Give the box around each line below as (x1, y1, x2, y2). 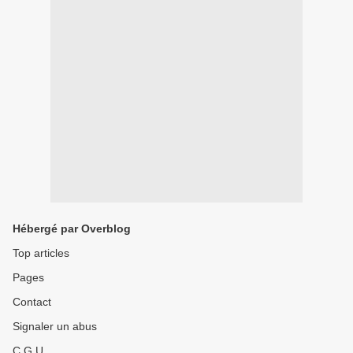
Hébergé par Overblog (13, 222, 131, 235)
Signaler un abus (13, 320, 97, 333)
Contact (13, 295, 51, 308)
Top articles (13, 247, 69, 259)
